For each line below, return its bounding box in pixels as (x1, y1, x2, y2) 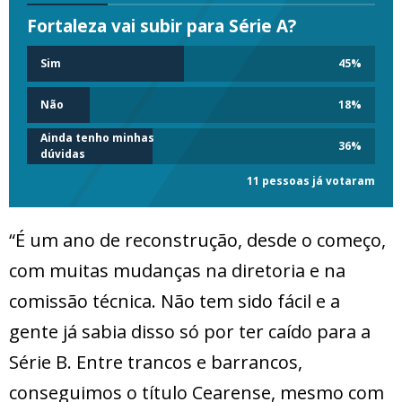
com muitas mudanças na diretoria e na (9, 258, 345, 283)
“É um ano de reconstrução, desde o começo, (9, 227, 386, 252)
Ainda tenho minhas (40, 129, 154, 145)
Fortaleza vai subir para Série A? (27, 13, 296, 38)
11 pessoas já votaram (247, 172, 375, 188)
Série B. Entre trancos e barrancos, (9, 349, 302, 374)
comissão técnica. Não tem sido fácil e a (9, 288, 340, 313)
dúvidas (40, 145, 85, 162)
